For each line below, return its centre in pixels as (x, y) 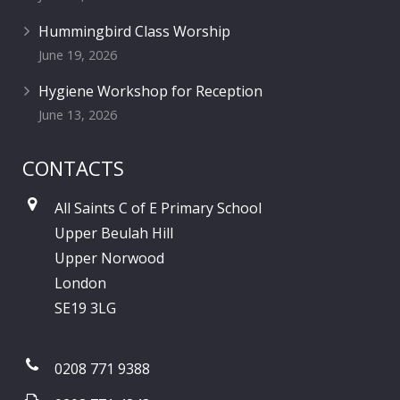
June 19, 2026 (78, 54)
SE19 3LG (85, 308)
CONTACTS (73, 167)
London (80, 283)
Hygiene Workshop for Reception (150, 91)
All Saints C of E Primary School (158, 208)
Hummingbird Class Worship (134, 31)
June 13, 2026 (78, 114)
